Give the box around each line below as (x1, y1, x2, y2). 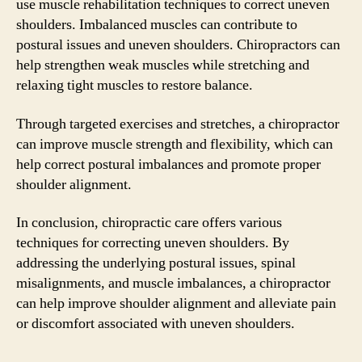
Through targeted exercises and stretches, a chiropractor (16, 114, 339, 133)
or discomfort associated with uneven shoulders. (16, 314, 295, 333)
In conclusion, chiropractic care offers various (16, 213, 282, 232)
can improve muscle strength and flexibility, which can (16, 134, 333, 154)
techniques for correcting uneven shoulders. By (16, 234, 289, 252)
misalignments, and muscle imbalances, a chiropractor (16, 274, 330, 293)
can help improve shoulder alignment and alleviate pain (16, 294, 336, 313)
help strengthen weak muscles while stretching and (16, 56, 309, 74)
